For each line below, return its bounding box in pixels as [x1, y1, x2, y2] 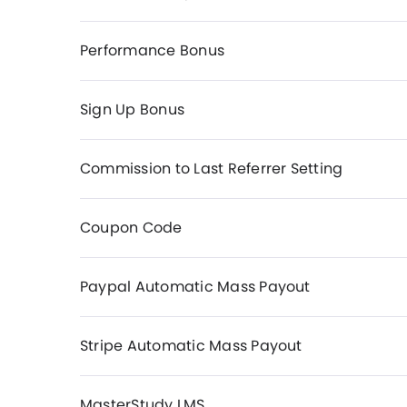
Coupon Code [80, 217, 183, 238]
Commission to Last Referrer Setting [80, 158, 343, 179]
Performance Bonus [80, 40, 225, 61]
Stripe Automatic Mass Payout [80, 335, 303, 356]
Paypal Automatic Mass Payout [80, 276, 311, 297]
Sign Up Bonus [80, 99, 185, 120]
